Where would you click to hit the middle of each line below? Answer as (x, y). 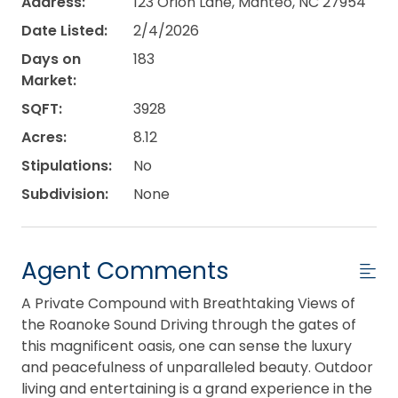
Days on (51, 59)
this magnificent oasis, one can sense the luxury (187, 346)
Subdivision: (65, 194)
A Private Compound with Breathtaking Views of (188, 303)
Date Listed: (64, 30)
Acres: (44, 137)
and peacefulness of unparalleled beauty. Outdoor (197, 367)
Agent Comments (125, 270)
